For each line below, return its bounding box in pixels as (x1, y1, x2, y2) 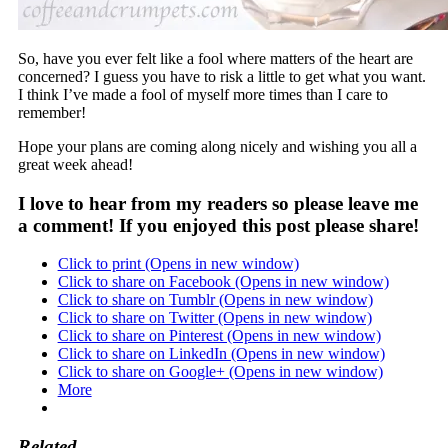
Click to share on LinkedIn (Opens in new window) (57, 345, 385, 363)
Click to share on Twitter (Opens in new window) (57, 309, 372, 327)
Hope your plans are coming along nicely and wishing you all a (17, 138, 417, 156)
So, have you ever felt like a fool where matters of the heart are (17, 50, 413, 68)
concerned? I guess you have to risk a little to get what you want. (17, 68, 426, 86)
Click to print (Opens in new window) (57, 255, 299, 273)
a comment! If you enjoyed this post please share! (17, 214, 419, 236)
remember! (17, 104, 86, 122)
